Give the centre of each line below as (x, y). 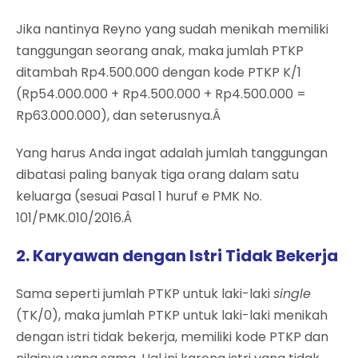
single (292, 293)
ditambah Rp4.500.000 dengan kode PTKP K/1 (159, 72)
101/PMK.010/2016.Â (76, 217)
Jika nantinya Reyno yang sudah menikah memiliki (172, 29)
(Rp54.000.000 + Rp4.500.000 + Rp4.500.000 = (161, 93)
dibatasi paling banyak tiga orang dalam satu (157, 174)
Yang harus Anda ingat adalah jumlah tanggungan (172, 153)
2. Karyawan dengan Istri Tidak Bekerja (177, 255)
